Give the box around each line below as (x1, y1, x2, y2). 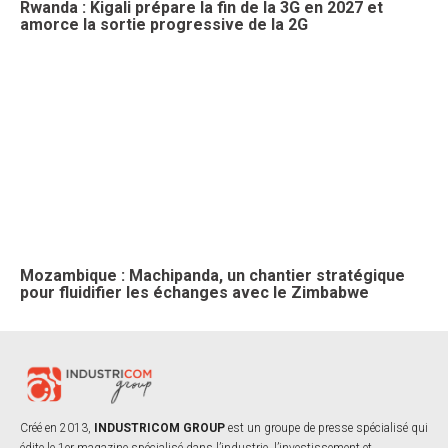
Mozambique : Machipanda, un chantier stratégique (20, 266, 405, 285)
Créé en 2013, (20, 420, 94, 435)
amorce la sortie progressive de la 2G (20, 15, 308, 34)
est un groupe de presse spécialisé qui (225, 420, 428, 435)
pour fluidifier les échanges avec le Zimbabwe (20, 283, 369, 302)
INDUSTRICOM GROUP (94, 420, 225, 435)
